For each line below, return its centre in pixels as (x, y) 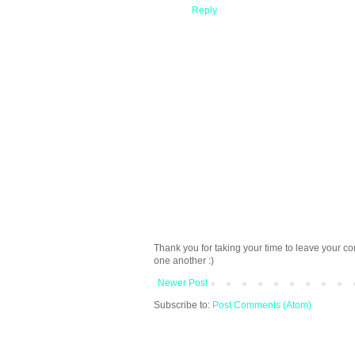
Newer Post (183, 282)
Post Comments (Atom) (262, 305)
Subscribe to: (183, 305)
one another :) (184, 260)
